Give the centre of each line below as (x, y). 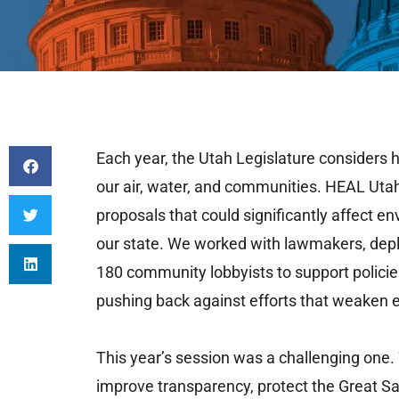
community (168, 273)
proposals (133, 216)
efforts (275, 301)
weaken (362, 301)
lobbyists (244, 273)
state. (145, 244)
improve (127, 387)
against (221, 301)
